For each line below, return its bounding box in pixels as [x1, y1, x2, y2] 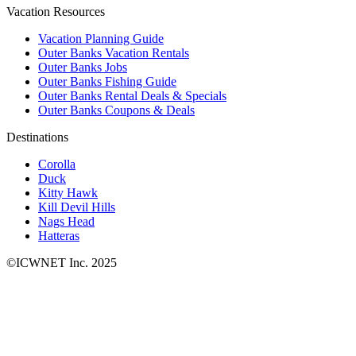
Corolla [38, 157, 75, 171]
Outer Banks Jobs [38, 60, 127, 74]
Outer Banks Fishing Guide [38, 74, 176, 88]
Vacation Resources [6, 4, 105, 18]
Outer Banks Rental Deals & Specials [38, 88, 226, 103]
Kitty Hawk [38, 185, 98, 199]
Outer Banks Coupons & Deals [38, 103, 195, 117]
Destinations [6, 130, 68, 144]
